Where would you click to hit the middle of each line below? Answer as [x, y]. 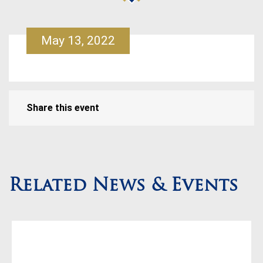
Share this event [63, 108]
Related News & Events [124, 186]
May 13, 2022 [78, 41]
